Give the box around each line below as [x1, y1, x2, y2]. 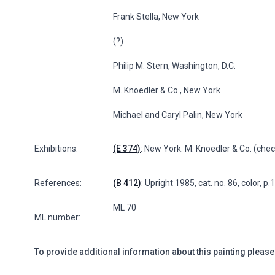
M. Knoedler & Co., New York [113, 85, 220, 95]
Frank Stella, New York [113, 11, 199, 21]
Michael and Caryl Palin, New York [113, 109, 242, 120]
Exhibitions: [34, 144, 78, 154]
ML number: [34, 212, 80, 223]
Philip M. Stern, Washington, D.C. [113, 60, 236, 71]
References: [34, 178, 82, 188]
